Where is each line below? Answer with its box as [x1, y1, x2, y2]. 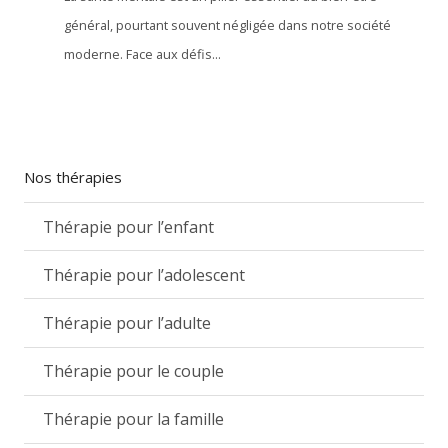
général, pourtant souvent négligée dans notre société [64, 16, 391, 34]
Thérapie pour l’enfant [43, 215, 215, 238]
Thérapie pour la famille [43, 408, 225, 431]
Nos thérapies [24, 167, 122, 187]
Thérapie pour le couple [43, 360, 225, 383]
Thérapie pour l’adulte [43, 311, 212, 334]
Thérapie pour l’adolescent [43, 263, 246, 286]
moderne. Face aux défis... [64, 45, 221, 63]
